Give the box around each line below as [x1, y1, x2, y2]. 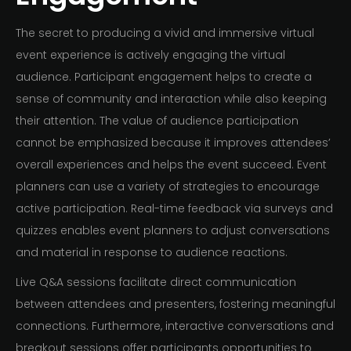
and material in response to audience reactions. [16, 244, 291, 261]
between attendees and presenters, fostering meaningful [16, 296, 335, 313]
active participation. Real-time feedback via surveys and [16, 201, 333, 217]
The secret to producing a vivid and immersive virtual [16, 25, 314, 42]
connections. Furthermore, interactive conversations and [16, 318, 334, 335]
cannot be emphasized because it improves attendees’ [16, 135, 331, 151]
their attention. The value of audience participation [16, 113, 299, 129]
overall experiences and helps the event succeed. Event [16, 157, 327, 173]
